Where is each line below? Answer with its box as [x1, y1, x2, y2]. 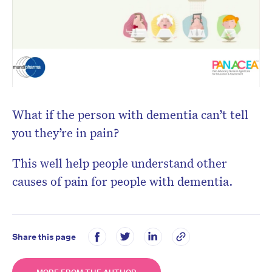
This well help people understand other [12, 155, 227, 171]
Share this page [12, 231, 76, 242]
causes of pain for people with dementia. [12, 173, 233, 189]
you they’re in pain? [12, 124, 119, 141]
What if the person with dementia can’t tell [12, 106, 248, 123]
